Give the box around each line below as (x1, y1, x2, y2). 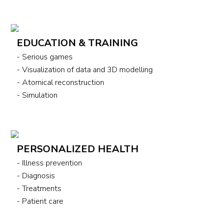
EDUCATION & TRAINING (17, 36, 138, 50)
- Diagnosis (17, 170, 55, 181)
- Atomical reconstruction (17, 77, 105, 88)
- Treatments (17, 183, 62, 194)
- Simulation (17, 89, 58, 101)
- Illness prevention (17, 157, 82, 168)
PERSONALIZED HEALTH (17, 142, 139, 156)
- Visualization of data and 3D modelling (17, 64, 153, 75)
